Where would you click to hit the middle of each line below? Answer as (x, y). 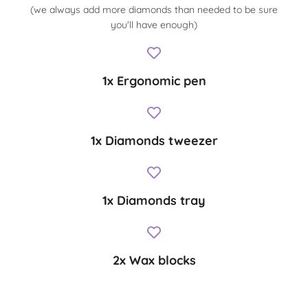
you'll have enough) (154, 25)
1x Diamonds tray (154, 201)
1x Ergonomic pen (154, 81)
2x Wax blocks (154, 261)
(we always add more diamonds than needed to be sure (154, 10)
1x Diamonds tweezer (154, 141)
